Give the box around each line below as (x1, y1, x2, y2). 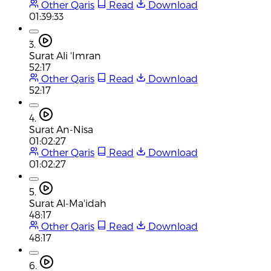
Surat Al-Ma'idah (29, 197, 106, 209)
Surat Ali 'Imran (29, 49, 101, 61)
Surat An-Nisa (29, 123, 93, 135)
